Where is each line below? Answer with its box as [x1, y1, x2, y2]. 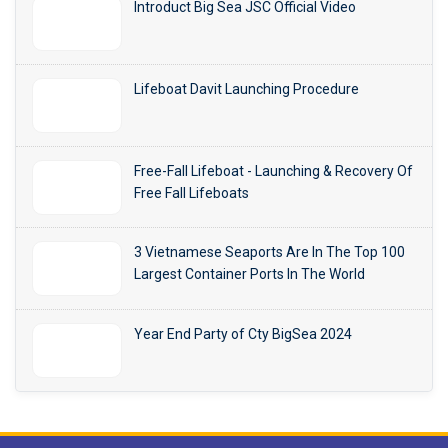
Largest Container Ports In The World [134, 266, 365, 283]
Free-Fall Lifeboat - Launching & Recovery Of [134, 162, 413, 179]
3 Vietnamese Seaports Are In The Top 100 [134, 244, 405, 261]
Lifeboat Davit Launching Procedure [134, 80, 359, 97]
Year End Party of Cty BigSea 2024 [134, 325, 352, 342]
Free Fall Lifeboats [134, 184, 249, 201]
